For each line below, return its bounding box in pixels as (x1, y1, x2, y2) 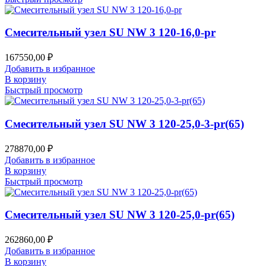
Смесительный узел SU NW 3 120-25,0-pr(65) (5, 208, 235, 221)
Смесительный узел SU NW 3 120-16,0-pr (5, 26, 216, 39)
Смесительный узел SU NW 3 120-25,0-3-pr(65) (5, 117, 244, 130)
